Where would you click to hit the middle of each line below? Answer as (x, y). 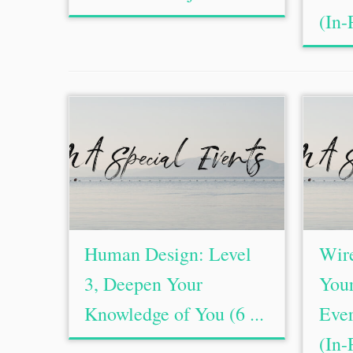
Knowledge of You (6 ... (175, 314)
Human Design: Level (168, 254)
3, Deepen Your (144, 284)
